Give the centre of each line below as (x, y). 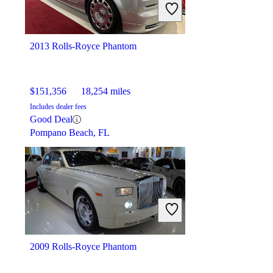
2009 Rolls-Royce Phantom (83, 247)
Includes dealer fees (58, 107)
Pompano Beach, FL (70, 133)
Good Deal (51, 119)
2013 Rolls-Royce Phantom (83, 46)
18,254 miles (106, 91)
